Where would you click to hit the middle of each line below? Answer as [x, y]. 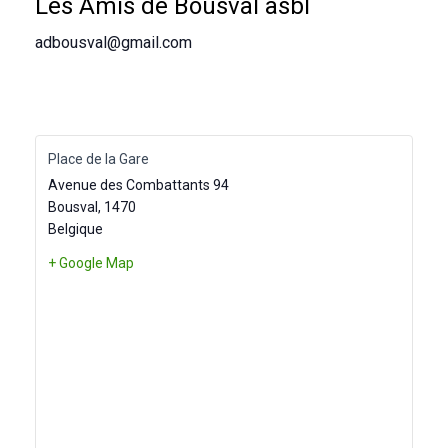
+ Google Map [91, 263]
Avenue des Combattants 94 [138, 185]
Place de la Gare [98, 159]
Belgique [75, 229]
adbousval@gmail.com [113, 42]
